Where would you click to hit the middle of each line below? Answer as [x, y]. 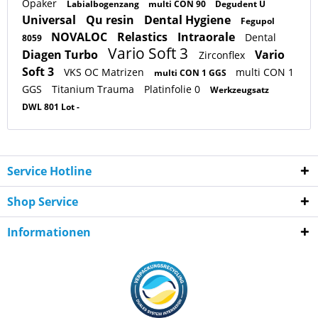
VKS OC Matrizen [105, 72]
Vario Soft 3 [150, 53]
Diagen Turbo [61, 54]
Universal [50, 20]
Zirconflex [223, 55]
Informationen [49, 232]
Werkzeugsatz [240, 89]
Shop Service [43, 201]
